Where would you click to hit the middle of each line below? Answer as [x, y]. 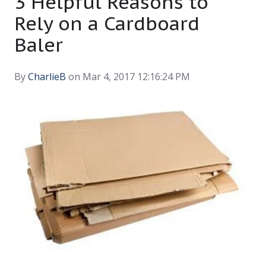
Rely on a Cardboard [107, 23]
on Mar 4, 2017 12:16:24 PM [128, 76]
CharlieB [47, 76]
